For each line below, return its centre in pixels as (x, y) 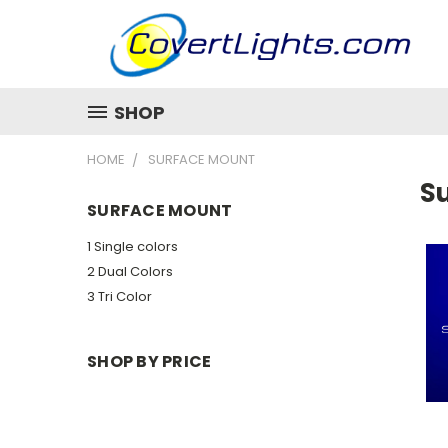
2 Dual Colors (130, 272)
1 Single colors (132, 247)
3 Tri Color (119, 297)
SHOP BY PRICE (149, 362)
